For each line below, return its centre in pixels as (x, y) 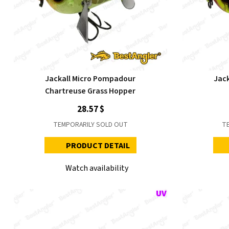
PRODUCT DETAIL (98, 146)
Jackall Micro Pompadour (90, 79)
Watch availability (97, 168)
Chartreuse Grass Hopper (90, 91)
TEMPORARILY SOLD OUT (90, 125)
